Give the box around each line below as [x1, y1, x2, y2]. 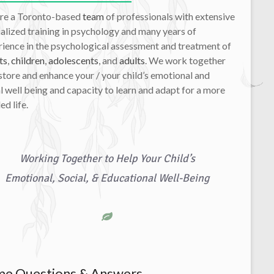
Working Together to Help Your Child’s [19, 151, 195, 165]
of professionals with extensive [104, 10, 235, 22]
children [11, 54, 45, 66]
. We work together [145, 54, 226, 66]
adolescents [48, 54, 98, 66]
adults [119, 54, 145, 66]
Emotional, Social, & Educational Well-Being [5, 171, 209, 185]
